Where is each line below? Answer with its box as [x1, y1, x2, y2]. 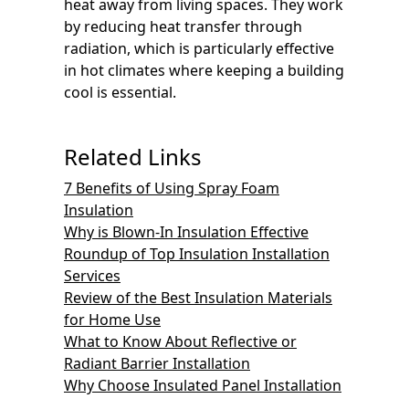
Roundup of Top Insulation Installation [64, 243, 330, 264]
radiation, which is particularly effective [64, 37, 334, 58]
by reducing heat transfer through [64, 16, 302, 37]
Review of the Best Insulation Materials [64, 287, 332, 308]
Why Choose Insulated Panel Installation [64, 374, 341, 395]
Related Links [64, 141, 202, 172]
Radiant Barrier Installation [64, 352, 250, 373]
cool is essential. [64, 81, 176, 102]
